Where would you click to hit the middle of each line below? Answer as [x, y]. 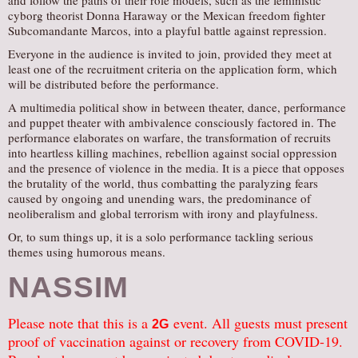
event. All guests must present [258, 323]
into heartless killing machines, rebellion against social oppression [173, 153]
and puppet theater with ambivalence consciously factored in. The [172, 122]
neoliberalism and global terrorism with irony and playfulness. [163, 213]
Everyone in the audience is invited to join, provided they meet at [170, 54]
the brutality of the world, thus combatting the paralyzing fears [163, 183]
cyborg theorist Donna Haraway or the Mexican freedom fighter [167, 15]
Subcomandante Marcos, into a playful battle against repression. [167, 30]
